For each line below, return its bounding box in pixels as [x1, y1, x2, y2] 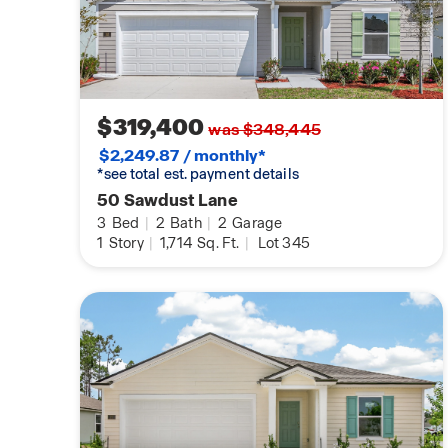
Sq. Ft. [193, 234, 240, 253]
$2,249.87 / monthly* [99, 145, 267, 167]
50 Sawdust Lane [97, 189, 238, 212]
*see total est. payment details [97, 165, 299, 184]
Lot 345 [257, 234, 311, 253]
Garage [229, 214, 283, 233]
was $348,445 [208, 119, 321, 141]
